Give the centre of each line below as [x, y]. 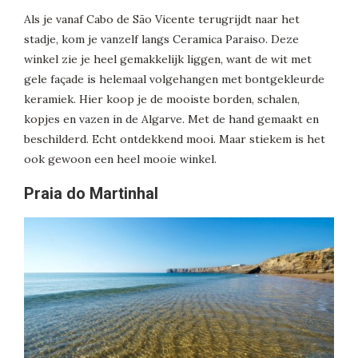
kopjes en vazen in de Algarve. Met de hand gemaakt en [171, 119]
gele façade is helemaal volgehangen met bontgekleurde [174, 80]
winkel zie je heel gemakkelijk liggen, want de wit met [168, 60]
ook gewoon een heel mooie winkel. [120, 159]
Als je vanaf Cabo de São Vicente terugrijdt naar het [162, 20]
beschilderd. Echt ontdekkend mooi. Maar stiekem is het [175, 139]
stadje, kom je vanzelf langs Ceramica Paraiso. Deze [161, 40]
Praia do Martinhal [91, 194]
